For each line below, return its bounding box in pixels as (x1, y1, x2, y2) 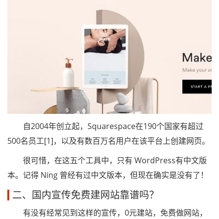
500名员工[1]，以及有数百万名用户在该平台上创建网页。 (7, 135, 210, 146)
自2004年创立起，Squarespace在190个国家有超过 (7, 121, 203, 131)
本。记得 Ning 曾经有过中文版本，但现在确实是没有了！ (7, 170, 208, 180)
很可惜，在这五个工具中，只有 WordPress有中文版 (7, 155, 207, 166)
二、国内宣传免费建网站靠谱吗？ (12, 188, 159, 201)
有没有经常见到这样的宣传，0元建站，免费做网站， (7, 207, 207, 218)
